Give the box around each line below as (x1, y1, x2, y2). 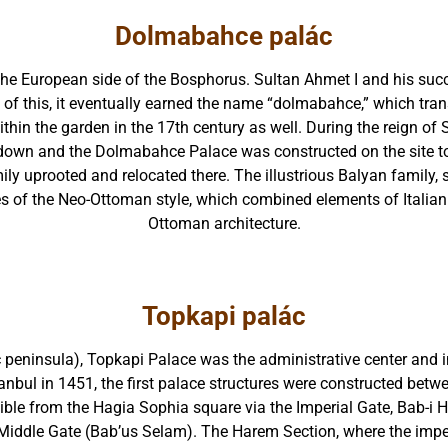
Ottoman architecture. (147, 213, 301, 233)
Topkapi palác (142, 301, 306, 332)
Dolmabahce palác (115, 20, 333, 51)
